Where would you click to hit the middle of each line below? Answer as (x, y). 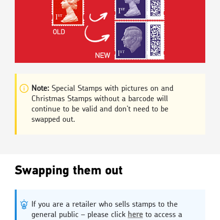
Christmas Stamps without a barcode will (100, 99)
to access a (163, 215)
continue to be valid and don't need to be (100, 109)
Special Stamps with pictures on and (111, 89)
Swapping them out (69, 171)
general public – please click (80, 215)
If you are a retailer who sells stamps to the (105, 205)
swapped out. (53, 120)
